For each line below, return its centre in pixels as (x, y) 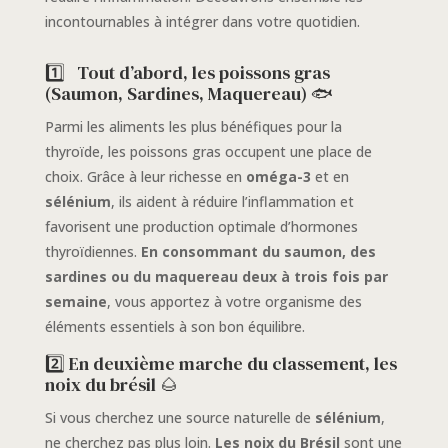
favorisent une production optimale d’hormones (201, 227)
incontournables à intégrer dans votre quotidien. (202, 22)
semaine (75, 302)
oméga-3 (278, 177)
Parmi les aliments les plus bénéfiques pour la (193, 127)
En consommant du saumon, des (258, 252)
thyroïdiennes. (92, 252)
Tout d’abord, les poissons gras (203, 73)
